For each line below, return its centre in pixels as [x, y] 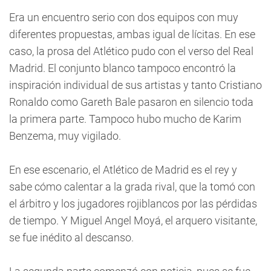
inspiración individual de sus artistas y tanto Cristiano [135, 85]
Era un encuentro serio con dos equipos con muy [124, 17]
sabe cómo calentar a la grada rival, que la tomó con [132, 187]
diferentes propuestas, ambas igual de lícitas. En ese [132, 34]
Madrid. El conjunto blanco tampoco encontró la [122, 68]
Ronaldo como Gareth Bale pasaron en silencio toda [131, 102]
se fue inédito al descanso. [71, 237]
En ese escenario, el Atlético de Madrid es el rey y [123, 170]
